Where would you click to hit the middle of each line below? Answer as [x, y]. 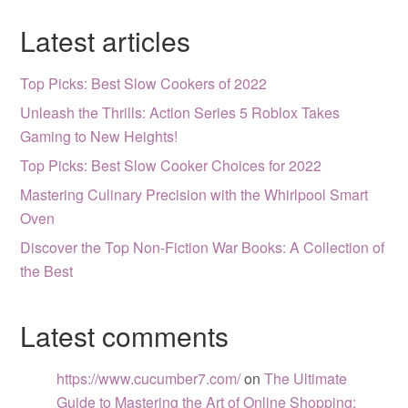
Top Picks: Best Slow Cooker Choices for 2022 [171, 165]
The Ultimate [306, 378]
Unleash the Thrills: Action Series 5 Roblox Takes [180, 112]
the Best [47, 271]
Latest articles [106, 41]
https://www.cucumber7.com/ [149, 378]
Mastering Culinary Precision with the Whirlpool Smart [194, 194]
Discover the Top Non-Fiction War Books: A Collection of [203, 247]
